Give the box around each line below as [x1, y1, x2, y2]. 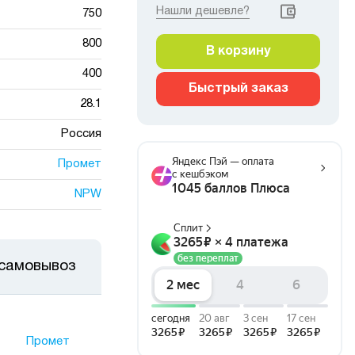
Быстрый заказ [188, 83, 288, 94]
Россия [60, 128, 101, 139]
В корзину [206, 46, 270, 57]
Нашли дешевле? [156, 6, 250, 17]
